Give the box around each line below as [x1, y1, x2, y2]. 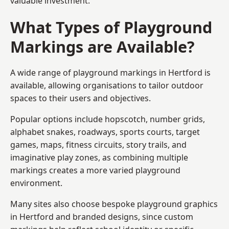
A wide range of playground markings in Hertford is [10, 66, 211, 78]
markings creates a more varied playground [10, 164, 180, 176]
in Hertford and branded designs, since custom [10, 211, 193, 222]
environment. [10, 177, 62, 189]
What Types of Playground [10, 16, 212, 38]
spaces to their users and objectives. [10, 92, 151, 104]
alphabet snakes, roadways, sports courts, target [10, 126, 200, 138]
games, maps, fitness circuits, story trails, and [10, 139, 187, 150]
